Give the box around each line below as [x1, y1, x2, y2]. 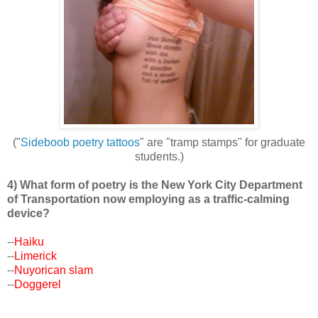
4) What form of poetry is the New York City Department [7, 178, 302, 191]
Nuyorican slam [14, 263, 93, 276]
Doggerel [14, 278, 61, 290]
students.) [134, 150, 184, 163]
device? [7, 207, 50, 219]
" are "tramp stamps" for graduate [140, 136, 305, 148]
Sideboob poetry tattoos [21, 136, 140, 148]
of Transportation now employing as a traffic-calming [7, 192, 290, 205]
